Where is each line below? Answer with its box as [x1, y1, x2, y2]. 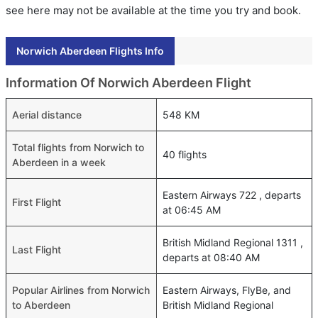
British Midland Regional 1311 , [163, 236, 303, 248]
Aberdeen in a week [12, 155, 106, 168]
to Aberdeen [12, 298, 70, 311]
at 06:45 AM [163, 203, 221, 216]
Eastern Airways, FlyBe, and [163, 283, 291, 296]
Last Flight [12, 243, 61, 256]
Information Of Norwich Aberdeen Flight [6, 75, 251, 90]
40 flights [163, 148, 207, 160]
